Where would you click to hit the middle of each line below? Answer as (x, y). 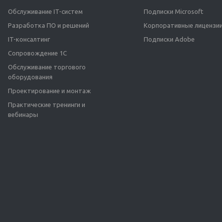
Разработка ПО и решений (49, 26)
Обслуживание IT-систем (45, 12)
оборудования (30, 77)
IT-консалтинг (29, 39)
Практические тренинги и (47, 105)
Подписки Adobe (169, 39)
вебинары (23, 115)
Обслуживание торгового (47, 67)
